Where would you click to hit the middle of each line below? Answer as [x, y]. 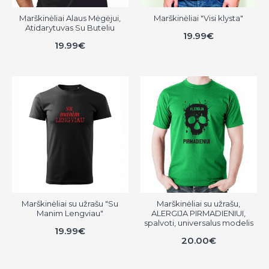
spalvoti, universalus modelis [198, 222]
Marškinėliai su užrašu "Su [70, 203]
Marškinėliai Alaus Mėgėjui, [70, 18]
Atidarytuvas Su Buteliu [70, 27]
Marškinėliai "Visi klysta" [199, 18]
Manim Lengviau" [70, 213]
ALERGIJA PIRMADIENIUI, [199, 213]
